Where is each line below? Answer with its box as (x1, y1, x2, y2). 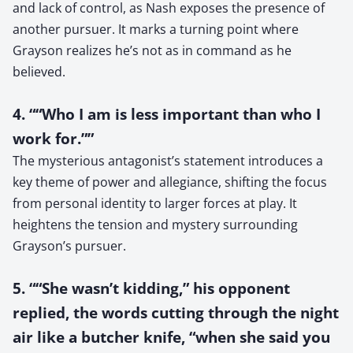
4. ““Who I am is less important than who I (13, 103, 321, 124)
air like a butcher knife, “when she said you (13, 326, 330, 347)
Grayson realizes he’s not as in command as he (13, 41, 292, 59)
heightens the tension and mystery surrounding (13, 215, 298, 233)
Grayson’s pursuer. (13, 236, 126, 255)
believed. (13, 62, 65, 80)
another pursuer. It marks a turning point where (13, 20, 299, 38)
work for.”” (13, 128, 94, 148)
